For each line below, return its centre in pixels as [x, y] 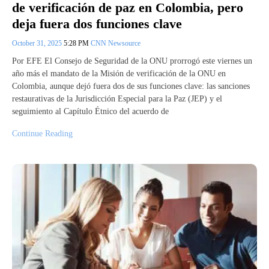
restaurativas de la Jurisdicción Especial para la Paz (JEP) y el [117, 98]
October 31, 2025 [38, 43]
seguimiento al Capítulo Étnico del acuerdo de [90, 111]
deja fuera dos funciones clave [97, 23]
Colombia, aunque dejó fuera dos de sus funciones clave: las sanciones [131, 86]
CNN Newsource [116, 43]
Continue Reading [42, 133]
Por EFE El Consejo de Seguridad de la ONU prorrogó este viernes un [132, 61]
